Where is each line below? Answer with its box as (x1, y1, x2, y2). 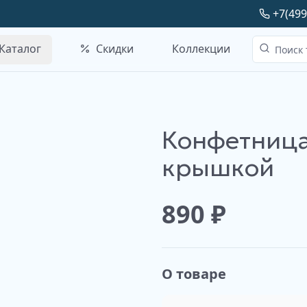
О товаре (162, 265, 226, 283)
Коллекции (172, 40, 230, 56)
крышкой (162, 152, 274, 183)
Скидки (96, 40, 134, 56)
